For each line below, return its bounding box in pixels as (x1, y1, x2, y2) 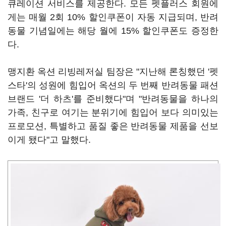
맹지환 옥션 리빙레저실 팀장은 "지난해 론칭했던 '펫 (8, 67, 218, 77)
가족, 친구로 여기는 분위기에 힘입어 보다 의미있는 (8, 107, 218, 118)
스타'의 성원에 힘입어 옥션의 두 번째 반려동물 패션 (8, 80, 218, 90)
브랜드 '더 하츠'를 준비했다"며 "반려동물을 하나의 (8, 94, 218, 104)
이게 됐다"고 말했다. (8, 135, 91, 145)
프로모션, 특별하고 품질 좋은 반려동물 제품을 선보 (8, 121, 218, 131)
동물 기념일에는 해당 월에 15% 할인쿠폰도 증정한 (8, 26, 218, 36)
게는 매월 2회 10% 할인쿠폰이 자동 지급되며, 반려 (8, 12, 218, 22)
